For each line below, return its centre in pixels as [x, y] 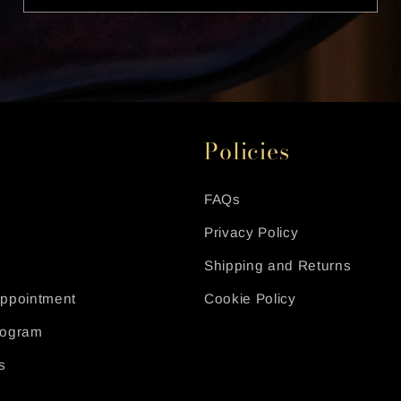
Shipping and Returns [278, 266]
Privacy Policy [252, 233]
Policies [247, 152]
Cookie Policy [250, 299]
